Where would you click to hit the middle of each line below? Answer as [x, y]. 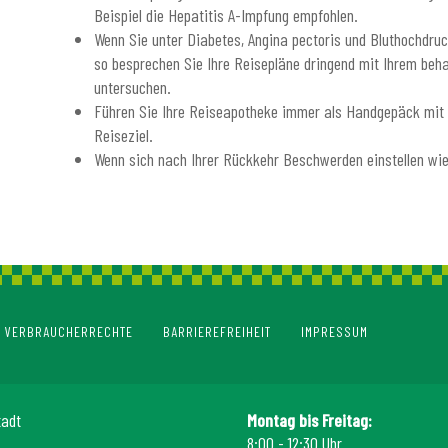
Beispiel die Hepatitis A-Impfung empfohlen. [226, 14]
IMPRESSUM [334, 331]
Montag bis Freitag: [309, 419]
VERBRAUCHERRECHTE [69, 331]
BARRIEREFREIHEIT [217, 331]
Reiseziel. [123, 134]
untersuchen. [132, 86]
